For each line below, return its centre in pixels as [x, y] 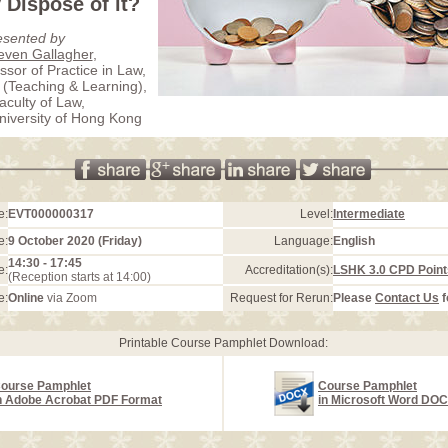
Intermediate [369, 214]
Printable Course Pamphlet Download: [223, 343]
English [354, 241]
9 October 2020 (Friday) [75, 241]
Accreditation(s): [289, 270]
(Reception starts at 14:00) [79, 277]
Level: [316, 214]
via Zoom [70, 298]
